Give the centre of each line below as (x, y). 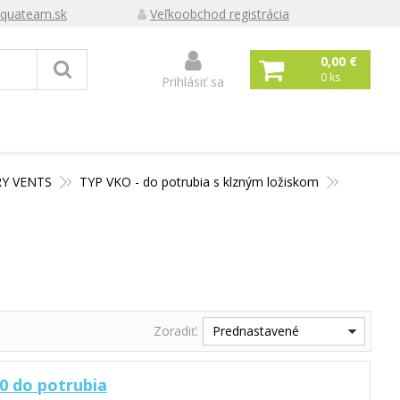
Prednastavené (256, 331)
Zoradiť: (176, 331)
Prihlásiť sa (193, 82)
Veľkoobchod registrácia (220, 14)
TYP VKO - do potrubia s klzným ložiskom (200, 182)
